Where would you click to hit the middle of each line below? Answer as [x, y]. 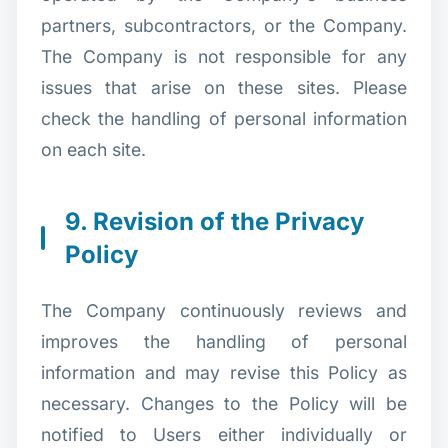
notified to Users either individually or [224, 434]
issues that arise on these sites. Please [224, 87]
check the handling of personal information [224, 118]
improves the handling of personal [224, 341]
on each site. [93, 149]
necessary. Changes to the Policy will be [224, 403]
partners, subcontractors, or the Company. [224, 25]
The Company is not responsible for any [224, 56]
